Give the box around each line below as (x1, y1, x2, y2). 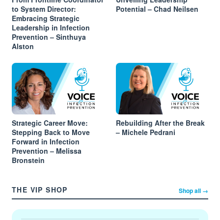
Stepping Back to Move (12, 127, 90, 137)
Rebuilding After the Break (116, 118, 205, 128)
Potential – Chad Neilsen (116, 3, 198, 14)
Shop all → (179, 186, 208, 195)
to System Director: (12, 3, 76, 14)
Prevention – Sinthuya (12, 31, 86, 42)
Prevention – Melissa (12, 146, 82, 156)
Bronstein (12, 155, 45, 165)
